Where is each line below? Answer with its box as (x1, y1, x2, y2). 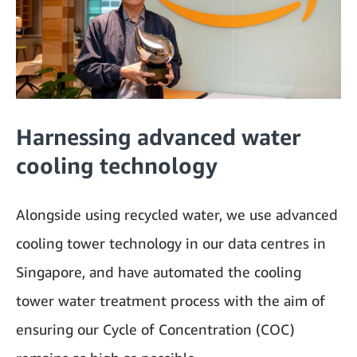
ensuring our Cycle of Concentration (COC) (16, 320, 295, 339)
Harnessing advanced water (16, 124, 300, 151)
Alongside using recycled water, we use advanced (16, 206, 338, 224)
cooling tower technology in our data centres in (16, 234, 326, 253)
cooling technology (16, 152, 218, 179)
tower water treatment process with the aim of (16, 292, 325, 310)
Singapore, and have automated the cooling (16, 263, 301, 281)
